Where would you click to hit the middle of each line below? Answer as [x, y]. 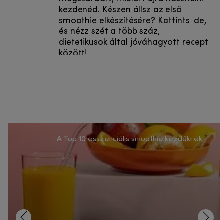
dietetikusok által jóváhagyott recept [134, 43]
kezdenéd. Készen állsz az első [120, 10]
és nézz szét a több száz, [109, 32]
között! [73, 54]
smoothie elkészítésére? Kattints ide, [133, 21]
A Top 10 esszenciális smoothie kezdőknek [130, 140]
